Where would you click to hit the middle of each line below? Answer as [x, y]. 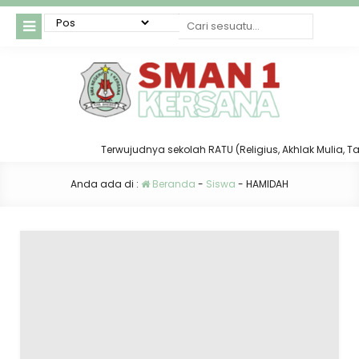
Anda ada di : [106, 184]
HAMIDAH [267, 184]
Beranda [173, 184]
